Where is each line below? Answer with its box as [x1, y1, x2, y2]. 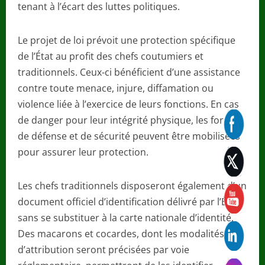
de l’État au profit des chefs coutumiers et [18, 49, 203, 63]
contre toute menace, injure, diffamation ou [18, 81, 214, 95]
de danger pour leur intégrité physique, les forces [18, 113, 238, 127]
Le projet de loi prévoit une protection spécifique [18, 33, 235, 47]
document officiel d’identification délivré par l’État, [18, 195, 241, 208]
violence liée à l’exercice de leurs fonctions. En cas [18, 97, 239, 111]
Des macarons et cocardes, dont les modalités [18, 227, 224, 240]
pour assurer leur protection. [18, 145, 148, 159]
